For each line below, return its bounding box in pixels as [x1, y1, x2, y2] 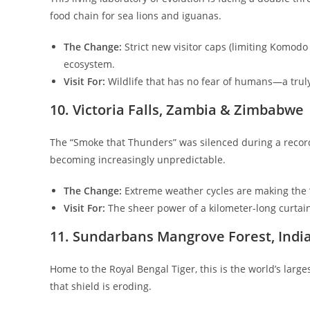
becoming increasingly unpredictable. [50, 152, 226, 166]
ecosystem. [64, 57, 115, 71]
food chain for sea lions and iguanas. [50, 8, 221, 22]
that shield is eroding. [50, 279, 152, 293]
